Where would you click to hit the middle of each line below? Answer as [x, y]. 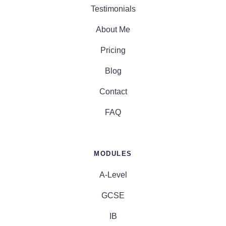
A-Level [113, 175]
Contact [113, 91]
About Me [113, 29]
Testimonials [113, 9]
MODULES [113, 153]
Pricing [113, 50]
